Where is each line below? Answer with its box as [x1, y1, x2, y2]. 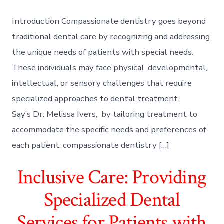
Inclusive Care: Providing [17, 164, 207, 190]
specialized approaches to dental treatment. [12, 92, 180, 104]
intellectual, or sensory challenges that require [12, 77, 192, 89]
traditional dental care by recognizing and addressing [12, 30, 210, 42]
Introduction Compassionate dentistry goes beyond [12, 15, 206, 27]
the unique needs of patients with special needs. [12, 46, 194, 58]
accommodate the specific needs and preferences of [12, 123, 207, 135]
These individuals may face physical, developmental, [12, 61, 208, 73]
